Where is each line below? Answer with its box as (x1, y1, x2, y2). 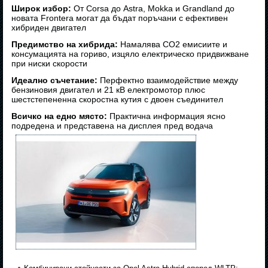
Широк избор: (11, 4, 72, 14)
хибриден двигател (11, 23, 87, 33)
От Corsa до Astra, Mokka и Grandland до (71, 4, 235, 14)
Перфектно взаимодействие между (98, 75, 239, 86)
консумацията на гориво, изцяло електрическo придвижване (11, 49, 249, 59)
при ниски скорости (11, 59, 88, 69)
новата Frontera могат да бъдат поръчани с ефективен (11, 13, 229, 23)
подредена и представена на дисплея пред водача (11, 121, 214, 131)
